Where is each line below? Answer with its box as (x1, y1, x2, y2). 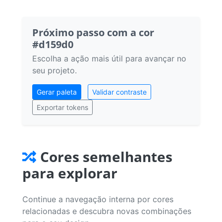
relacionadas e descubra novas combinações (22, 206, 191, 216)
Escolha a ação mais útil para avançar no (32, 53, 186, 63)
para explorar (22, 163, 117, 182)
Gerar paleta (37, 87, 77, 96)
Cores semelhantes (40, 147, 172, 166)
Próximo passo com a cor (32, 25, 154, 39)
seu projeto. (32, 65, 77, 75)
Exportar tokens (37, 103, 88, 111)
